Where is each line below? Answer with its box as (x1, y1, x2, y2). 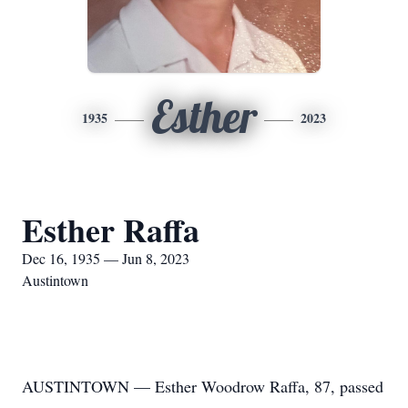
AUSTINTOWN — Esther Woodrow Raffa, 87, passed (22, 375, 383, 397)
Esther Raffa (22, 206, 199, 253)
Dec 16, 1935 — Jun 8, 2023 (22, 249, 189, 268)
